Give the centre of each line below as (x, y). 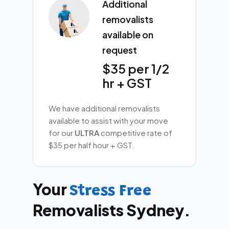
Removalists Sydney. (112, 210)
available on (128, 35)
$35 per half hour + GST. (92, 145)
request (120, 50)
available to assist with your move (109, 121)
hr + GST (127, 83)
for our (62, 133)
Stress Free (111, 192)
